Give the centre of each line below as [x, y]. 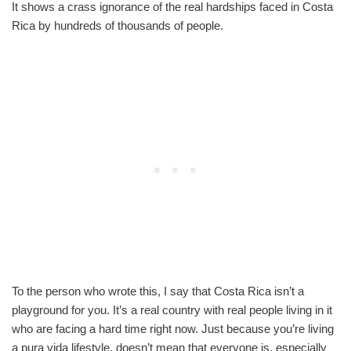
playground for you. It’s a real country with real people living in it [172, 309]
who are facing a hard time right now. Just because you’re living [173, 328]
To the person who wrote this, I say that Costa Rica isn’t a [158, 291]
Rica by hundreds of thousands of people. [119, 25]
